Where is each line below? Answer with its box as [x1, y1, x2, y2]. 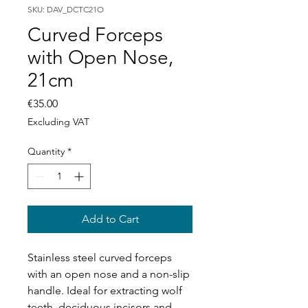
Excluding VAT [27, 115, 89, 128]
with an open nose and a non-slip [27, 267, 190, 280]
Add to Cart [81, 212, 139, 225]
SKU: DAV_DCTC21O [27, 3, 104, 14]
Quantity [27, 144, 65, 157]
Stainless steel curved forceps [27, 250, 172, 264]
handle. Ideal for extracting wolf [27, 283, 182, 297]
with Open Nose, [27, 45, 173, 69]
